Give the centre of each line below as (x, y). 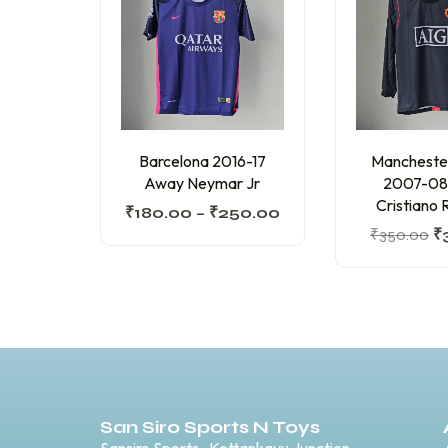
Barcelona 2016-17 (202, 161)
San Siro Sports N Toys (210, 427)
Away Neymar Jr (202, 183)
